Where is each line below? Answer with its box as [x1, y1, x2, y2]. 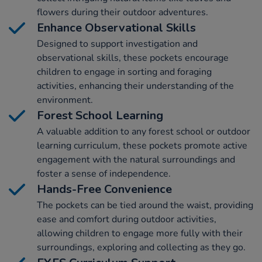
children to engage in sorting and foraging [37, 65, 212, 79]
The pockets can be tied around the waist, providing [37, 199, 253, 212]
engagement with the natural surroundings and [37, 153, 235, 167]
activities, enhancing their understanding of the [37, 80, 234, 93]
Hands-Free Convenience [37, 181, 172, 198]
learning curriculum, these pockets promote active [37, 139, 247, 153]
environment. [37, 94, 93, 107]
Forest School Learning [37, 108, 163, 124]
